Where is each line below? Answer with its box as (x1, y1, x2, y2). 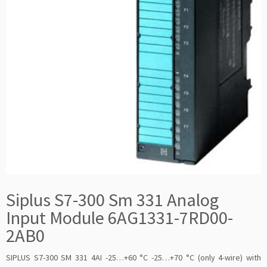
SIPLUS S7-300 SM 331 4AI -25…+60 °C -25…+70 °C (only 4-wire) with (6, 252, 261, 263)
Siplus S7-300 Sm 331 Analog (6, 188, 219, 211)
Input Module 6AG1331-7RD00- (6, 206, 233, 229)
